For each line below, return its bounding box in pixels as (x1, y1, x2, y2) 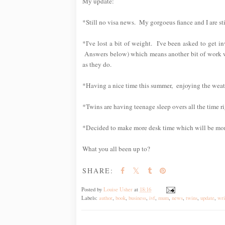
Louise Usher (103, 185, 133, 193)
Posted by (81, 185, 103, 193)
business (129, 194, 146, 201)
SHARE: (82, 165, 114, 175)
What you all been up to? (82, 144, 150, 153)
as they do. (82, 59, 111, 69)
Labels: (81, 194, 99, 201)
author (99, 194, 113, 201)
